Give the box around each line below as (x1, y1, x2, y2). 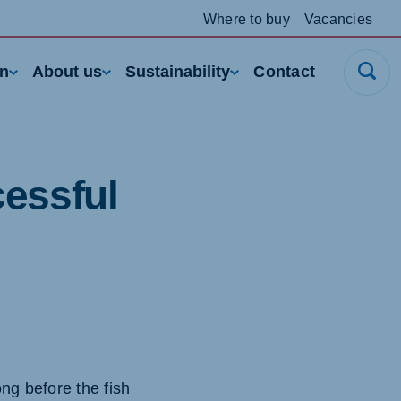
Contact (253, 63, 315, 81)
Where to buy (202, 11, 290, 27)
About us (32, 63, 103, 81)
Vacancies (303, 11, 372, 27)
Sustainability (125, 63, 231, 81)
